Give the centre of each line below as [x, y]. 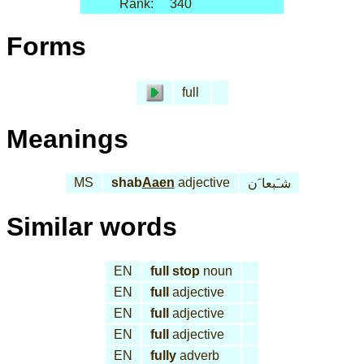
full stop [175, 271]
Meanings [67, 139]
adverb [198, 355]
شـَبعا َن [269, 184]
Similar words [92, 227]
